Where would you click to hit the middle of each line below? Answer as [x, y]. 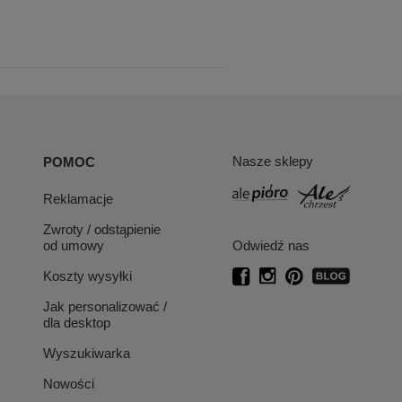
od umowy [74, 245]
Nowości [69, 384]
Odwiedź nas [271, 246]
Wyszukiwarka [87, 353]
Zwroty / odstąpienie [102, 229]
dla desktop [77, 323]
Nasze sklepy [272, 161]
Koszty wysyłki [88, 276]
